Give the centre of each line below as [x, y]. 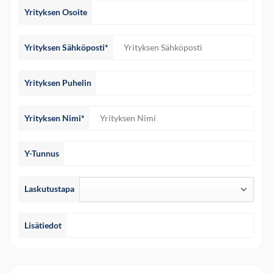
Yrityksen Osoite [56, 12]
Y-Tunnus [42, 153]
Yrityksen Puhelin [58, 82]
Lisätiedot [43, 225]
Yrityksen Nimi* [55, 118]
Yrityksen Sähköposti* [66, 47]
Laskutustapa [49, 188]
